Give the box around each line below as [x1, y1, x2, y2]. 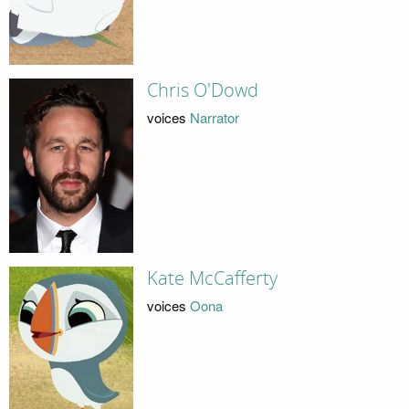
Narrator [189, 107, 239, 127]
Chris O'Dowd [146, 79, 258, 102]
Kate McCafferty [146, 267, 278, 290]
